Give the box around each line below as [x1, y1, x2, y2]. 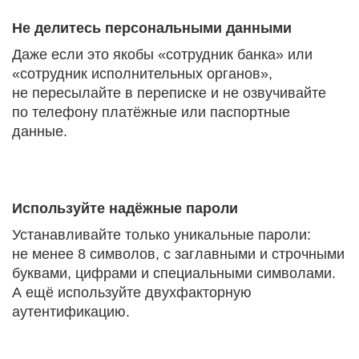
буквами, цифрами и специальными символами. [12, 265, 336, 281]
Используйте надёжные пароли [12, 200, 238, 216]
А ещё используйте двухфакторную [12, 284, 252, 301]
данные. [12, 123, 67, 139]
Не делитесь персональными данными [12, 20, 292, 36]
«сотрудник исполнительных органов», [12, 66, 272, 82]
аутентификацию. [12, 304, 130, 320]
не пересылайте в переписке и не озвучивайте [12, 85, 326, 101]
